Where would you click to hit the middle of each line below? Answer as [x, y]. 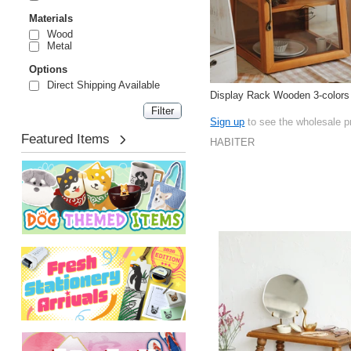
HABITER [233, 143]
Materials [51, 18]
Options [48, 69]
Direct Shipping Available [100, 85]
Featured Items [65, 139]
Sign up [228, 121]
